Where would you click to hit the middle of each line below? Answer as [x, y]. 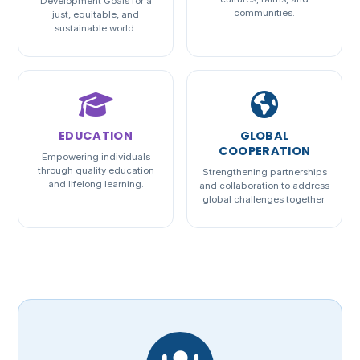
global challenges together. [264, 199]
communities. [264, 12]
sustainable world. [96, 28]
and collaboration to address [264, 185]
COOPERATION [264, 151]
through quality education [96, 170]
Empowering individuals [96, 156]
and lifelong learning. [96, 184]
